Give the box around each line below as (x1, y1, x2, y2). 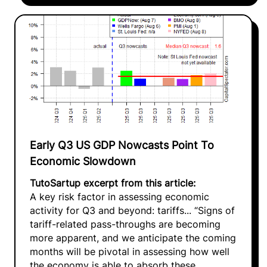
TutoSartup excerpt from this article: (30, 177, 195, 189)
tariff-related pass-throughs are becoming (30, 218, 221, 230)
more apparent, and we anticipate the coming (30, 232, 236, 244)
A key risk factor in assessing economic (30, 191, 209, 203)
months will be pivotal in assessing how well (30, 246, 229, 257)
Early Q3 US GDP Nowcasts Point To (30, 138, 214, 151)
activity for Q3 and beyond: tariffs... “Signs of (30, 204, 235, 216)
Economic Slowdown (30, 154, 136, 167)
